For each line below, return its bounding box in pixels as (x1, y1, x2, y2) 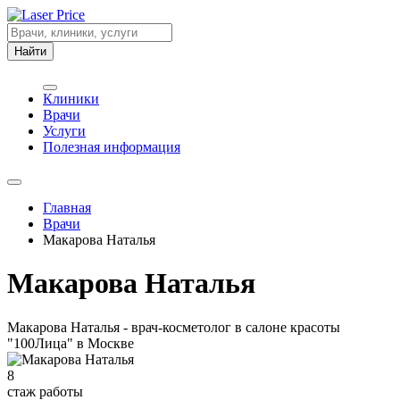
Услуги (43, 123, 86, 138)
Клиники (43, 91, 99, 106)
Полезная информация (43, 139, 180, 154)
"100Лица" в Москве (7, 335, 134, 351)
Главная (43, 200, 91, 215)
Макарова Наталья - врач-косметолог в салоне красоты (7, 319, 340, 335)
